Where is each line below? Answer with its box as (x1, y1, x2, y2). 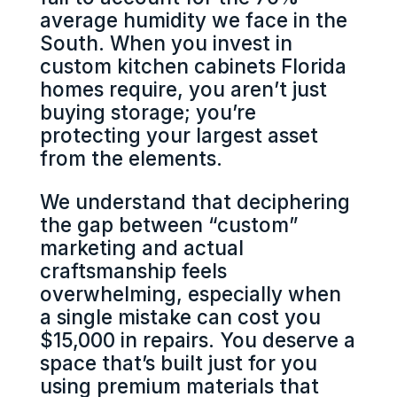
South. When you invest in (39, 31, 292, 56)
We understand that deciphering (39, 189, 350, 214)
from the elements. (39, 146, 222, 171)
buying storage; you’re (39, 100, 256, 125)
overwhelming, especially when (39, 281, 341, 306)
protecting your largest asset (39, 123, 318, 148)
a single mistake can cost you (39, 304, 321, 329)
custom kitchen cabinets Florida (39, 54, 346, 79)
